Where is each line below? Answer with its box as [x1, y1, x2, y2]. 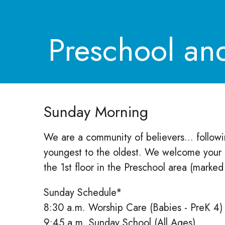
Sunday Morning [44, 101, 149, 123]
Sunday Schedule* [44, 185, 123, 200]
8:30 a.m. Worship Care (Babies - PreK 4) [44, 200, 223, 215]
